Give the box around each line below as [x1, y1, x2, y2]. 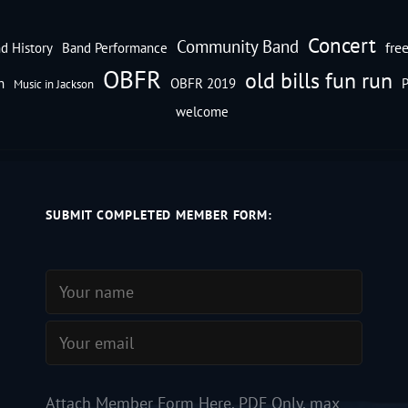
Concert [307, 32, 376, 59]
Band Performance [61, 39, 168, 57]
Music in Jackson [14, 76, 94, 93]
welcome [175, 103, 229, 121]
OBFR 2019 [170, 75, 236, 93]
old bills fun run [245, 66, 393, 96]
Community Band [176, 36, 299, 58]
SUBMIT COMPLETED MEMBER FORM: [45, 207, 273, 224]
